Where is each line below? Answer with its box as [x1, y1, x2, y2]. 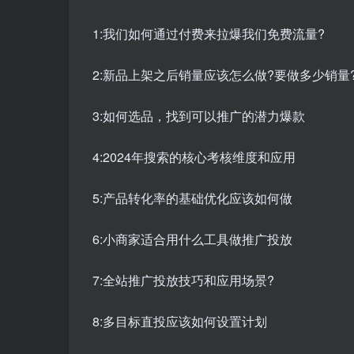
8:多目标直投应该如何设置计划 [92, 312, 267, 331]
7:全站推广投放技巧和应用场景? [92, 271, 274, 290]
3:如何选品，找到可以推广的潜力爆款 [92, 107, 305, 126]
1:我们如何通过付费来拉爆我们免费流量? [92, 24, 325, 43]
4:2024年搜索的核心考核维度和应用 [92, 148, 296, 167]
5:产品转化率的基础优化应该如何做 [92, 189, 292, 208]
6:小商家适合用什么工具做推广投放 [92, 230, 292, 249]
